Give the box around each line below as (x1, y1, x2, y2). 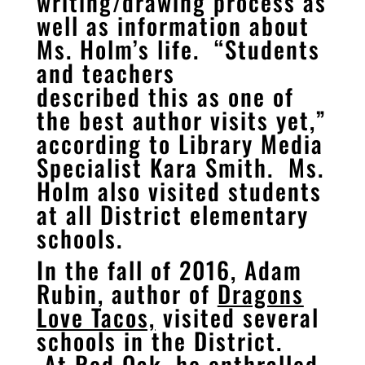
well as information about (36, 7, 310, 43)
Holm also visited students (36, 173, 322, 209)
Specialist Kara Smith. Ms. (36, 149, 324, 185)
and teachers (36, 55, 175, 90)
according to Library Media (36, 125, 323, 161)
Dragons (217, 275, 304, 311)
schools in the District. (36, 323, 283, 358)
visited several (155, 299, 319, 335)
